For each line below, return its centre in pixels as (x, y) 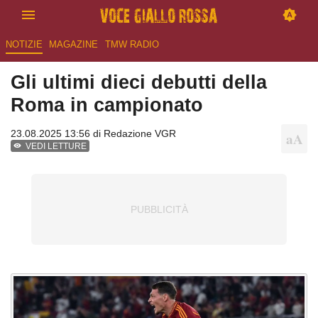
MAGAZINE (74, 45)
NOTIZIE (24, 45)
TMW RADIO (132, 45)
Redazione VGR (140, 134)
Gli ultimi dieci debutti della (139, 82)
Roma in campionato (107, 105)
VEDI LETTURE (56, 147)
